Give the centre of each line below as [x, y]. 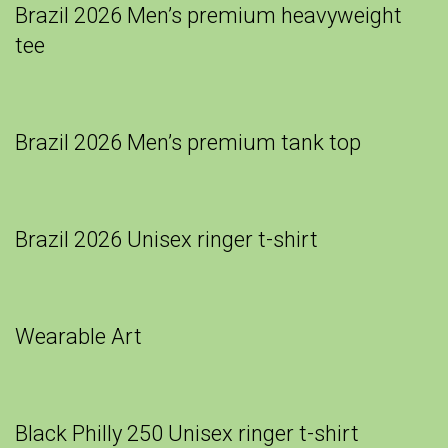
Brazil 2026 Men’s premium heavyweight [208, 15]
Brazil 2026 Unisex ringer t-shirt [166, 239]
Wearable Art [78, 336]
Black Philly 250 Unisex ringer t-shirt [187, 433]
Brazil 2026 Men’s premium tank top [188, 142]
